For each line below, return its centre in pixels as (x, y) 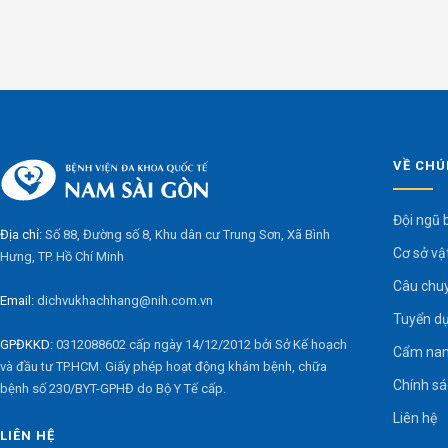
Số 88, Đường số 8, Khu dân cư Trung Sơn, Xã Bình (187, 234)
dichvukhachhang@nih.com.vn (125, 300)
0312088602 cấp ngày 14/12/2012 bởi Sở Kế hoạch (200, 344)
